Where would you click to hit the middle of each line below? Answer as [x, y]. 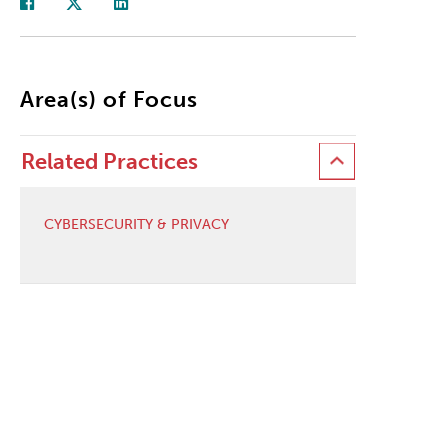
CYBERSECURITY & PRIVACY [136, 224]
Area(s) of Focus [109, 99]
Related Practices [109, 161]
